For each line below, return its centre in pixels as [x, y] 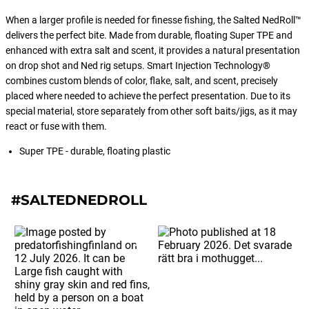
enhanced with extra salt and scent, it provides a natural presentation [153, 50]
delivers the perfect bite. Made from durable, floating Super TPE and [149, 35]
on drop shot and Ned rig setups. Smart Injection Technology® [138, 66]
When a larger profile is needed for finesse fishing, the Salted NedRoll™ [153, 20]
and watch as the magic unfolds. [171, 33]
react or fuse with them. [56, 126]
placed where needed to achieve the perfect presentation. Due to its [148, 96]
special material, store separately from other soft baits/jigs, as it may [151, 111]
